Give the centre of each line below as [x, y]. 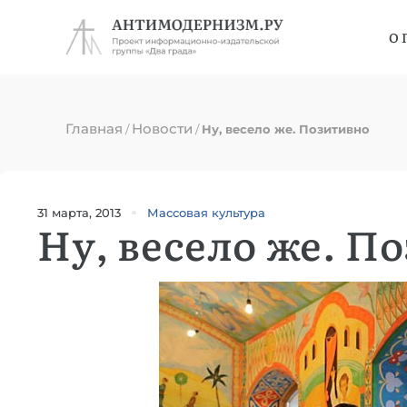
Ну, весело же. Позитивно [286, 129]
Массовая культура [206, 213]
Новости [162, 129]
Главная [94, 129]
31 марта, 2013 [79, 212]
